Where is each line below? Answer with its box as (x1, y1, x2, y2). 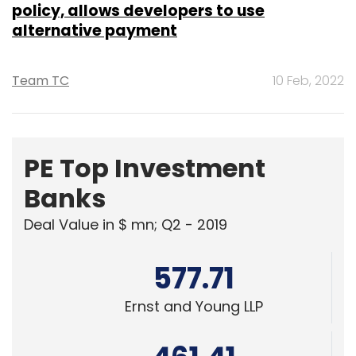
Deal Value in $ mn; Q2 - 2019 (24, 214, 227, 234)
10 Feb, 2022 (273, 71, 344, 90)
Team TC (12, 71, 69, 90)
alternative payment (12, 19, 177, 41)
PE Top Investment (24, 149, 265, 186)
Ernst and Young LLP (124, 296, 263, 316)
